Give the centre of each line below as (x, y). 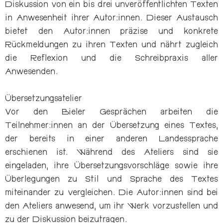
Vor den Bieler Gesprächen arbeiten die (111, 113)
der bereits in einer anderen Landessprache (111, 140)
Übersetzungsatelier (44, 99)
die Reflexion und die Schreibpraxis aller (111, 59)
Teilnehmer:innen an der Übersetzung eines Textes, (111, 126)
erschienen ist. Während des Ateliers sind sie (111, 153)
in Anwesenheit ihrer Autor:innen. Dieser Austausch (111, 19)
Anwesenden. (31, 72)
